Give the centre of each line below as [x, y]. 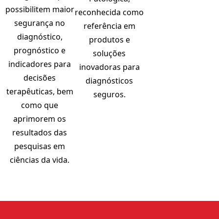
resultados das [40, 132]
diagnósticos [109, 80]
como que [40, 105]
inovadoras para [109, 67]
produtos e [109, 39]
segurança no [40, 23]
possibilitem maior [40, 9]
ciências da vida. [40, 160]
